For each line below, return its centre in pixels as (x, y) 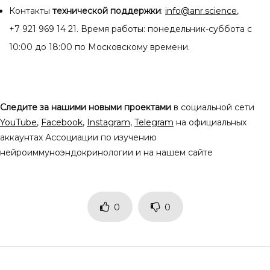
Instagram (108, 122)
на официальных (210, 122)
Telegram (154, 122)
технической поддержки (107, 11)
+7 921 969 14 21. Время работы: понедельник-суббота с (130, 29)
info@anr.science (201, 11)
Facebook (62, 122)
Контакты (31, 11)
